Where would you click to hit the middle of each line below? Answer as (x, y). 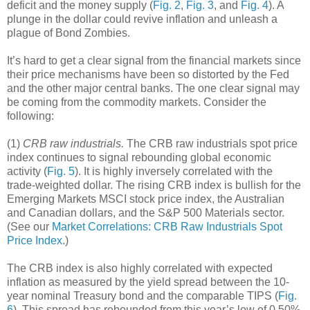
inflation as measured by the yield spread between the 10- (148, 282)
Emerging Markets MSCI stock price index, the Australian (146, 199)
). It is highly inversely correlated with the (174, 172)
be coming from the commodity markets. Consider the (137, 102)
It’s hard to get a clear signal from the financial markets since (154, 61)
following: (30, 116)
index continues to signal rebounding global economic (139, 158)
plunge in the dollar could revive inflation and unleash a (142, 19)
